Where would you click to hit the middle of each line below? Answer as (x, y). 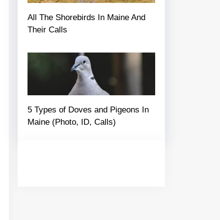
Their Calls (47, 30)
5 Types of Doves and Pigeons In (88, 110)
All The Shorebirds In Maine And (86, 18)
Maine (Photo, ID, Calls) (72, 122)
